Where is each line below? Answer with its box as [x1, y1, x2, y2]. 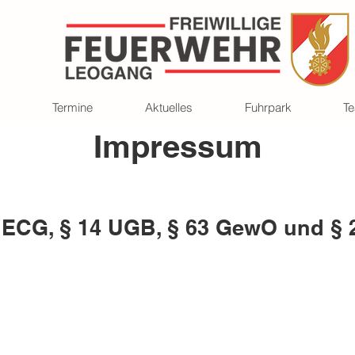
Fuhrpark [244, 100, 292, 115]
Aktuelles [144, 100, 193, 115]
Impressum [93, 128, 262, 165]
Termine [52, 100, 93, 115]
